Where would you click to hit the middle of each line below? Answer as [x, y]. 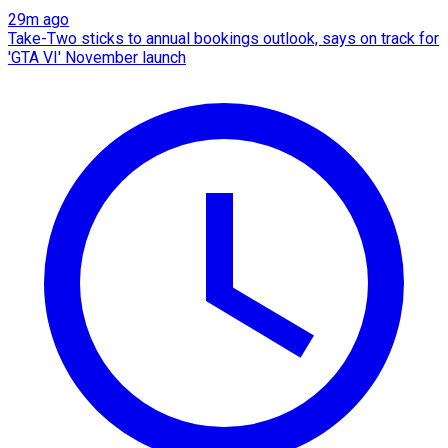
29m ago [38, 19]
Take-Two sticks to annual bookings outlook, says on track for [223, 38]
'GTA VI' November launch [97, 57]
